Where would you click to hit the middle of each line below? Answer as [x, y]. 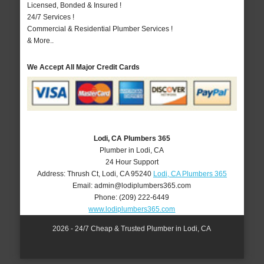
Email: [84, 185]
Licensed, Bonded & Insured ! [74, 6]
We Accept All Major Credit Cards [83, 67]
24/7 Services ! [50, 17]
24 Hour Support [132, 162]
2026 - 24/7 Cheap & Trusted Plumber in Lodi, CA [132, 228]
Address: [52, 174]
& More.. [40, 41]
